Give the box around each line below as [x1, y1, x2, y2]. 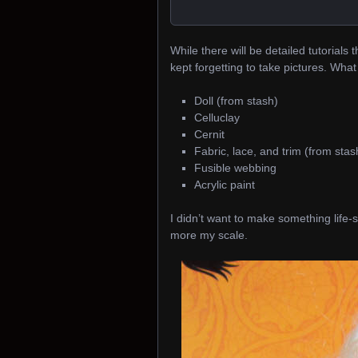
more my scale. [170, 229, 248, 242]
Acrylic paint [194, 178, 255, 192]
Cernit [194, 128, 225, 141]
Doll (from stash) [194, 94, 278, 108]
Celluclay [194, 111, 240, 125]
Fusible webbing [194, 161, 276, 175]
